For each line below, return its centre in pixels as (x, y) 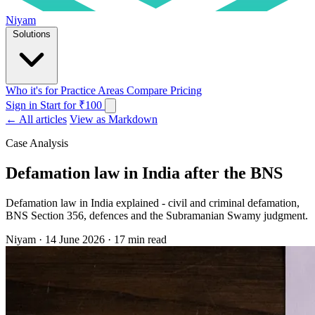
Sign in (23, 105)
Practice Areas (94, 90)
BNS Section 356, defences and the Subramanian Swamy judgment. (157, 215)
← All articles (36, 119)
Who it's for (33, 90)
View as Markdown (114, 119)
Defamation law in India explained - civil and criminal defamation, (153, 202)
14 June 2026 (75, 239)
